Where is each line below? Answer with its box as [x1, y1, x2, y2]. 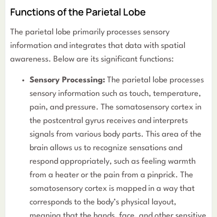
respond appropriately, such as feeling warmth [30, 157, 196, 166]
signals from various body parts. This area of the [30, 130, 201, 139]
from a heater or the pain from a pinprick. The [30, 170, 193, 179]
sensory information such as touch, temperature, [30, 89, 201, 98]
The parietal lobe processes [105, 76, 204, 84]
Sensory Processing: [30, 76, 105, 84]
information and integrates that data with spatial [10, 42, 186, 50]
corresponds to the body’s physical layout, [30, 198, 176, 206]
